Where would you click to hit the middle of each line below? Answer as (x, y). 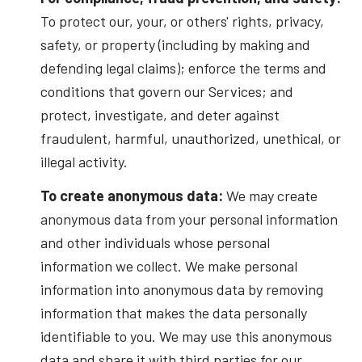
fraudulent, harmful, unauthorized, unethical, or (190, 139)
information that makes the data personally (173, 312)
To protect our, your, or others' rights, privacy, (182, 21)
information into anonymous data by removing (181, 289)
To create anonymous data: (131, 195)
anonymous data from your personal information (189, 219)
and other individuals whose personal (155, 242)
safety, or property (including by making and (175, 45)
